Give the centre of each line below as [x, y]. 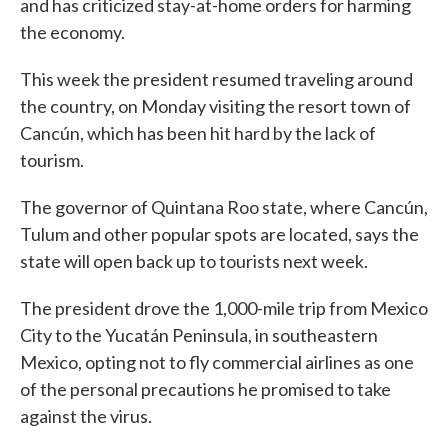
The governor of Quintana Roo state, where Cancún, [224, 207]
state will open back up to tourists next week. [194, 261]
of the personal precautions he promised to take [205, 389]
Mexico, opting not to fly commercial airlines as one [217, 362]
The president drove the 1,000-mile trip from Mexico [224, 308]
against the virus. [86, 416]
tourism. [52, 160]
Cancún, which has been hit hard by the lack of [198, 133]
